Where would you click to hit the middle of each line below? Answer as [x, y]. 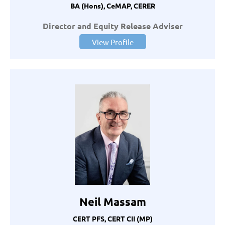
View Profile [113, 42]
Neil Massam [113, 202]
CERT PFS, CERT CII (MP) [113, 219]
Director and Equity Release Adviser [113, 26]
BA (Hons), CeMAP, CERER [113, 6]
